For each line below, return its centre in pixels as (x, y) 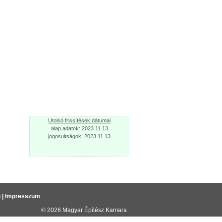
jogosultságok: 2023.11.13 (79, 136)
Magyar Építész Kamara (95, 210)
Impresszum (22, 196)
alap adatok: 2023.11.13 (79, 128)
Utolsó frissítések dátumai (79, 120)
